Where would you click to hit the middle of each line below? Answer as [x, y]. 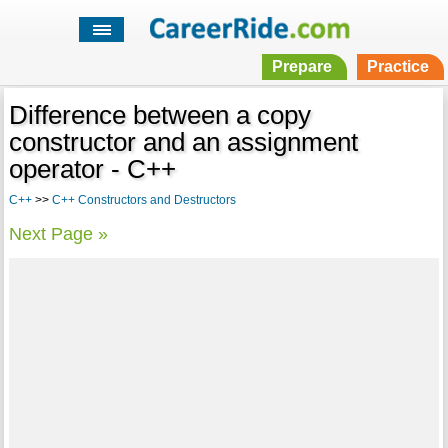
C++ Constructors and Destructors [143, 200]
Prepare [301, 67]
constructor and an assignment [183, 142]
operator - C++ [92, 169]
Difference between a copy [159, 115]
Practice [397, 67]
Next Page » [58, 234]
